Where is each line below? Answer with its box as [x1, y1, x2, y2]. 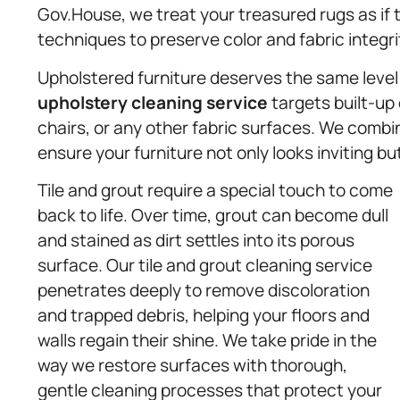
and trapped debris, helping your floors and [37, 304, 370, 328]
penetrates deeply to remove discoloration [37, 279, 370, 303]
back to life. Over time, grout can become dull [37, 204, 388, 228]
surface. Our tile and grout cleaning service [37, 254, 372, 278]
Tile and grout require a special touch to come [37, 179, 393, 203]
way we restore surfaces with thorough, [37, 354, 347, 378]
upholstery [37, 90, 128, 114]
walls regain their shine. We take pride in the [37, 329, 377, 353]
